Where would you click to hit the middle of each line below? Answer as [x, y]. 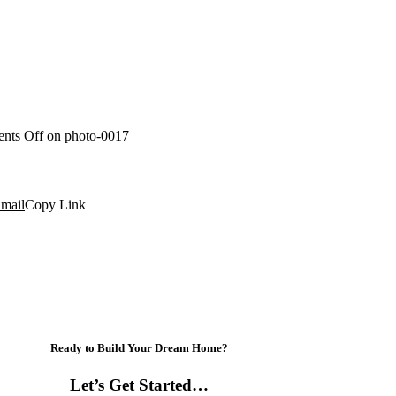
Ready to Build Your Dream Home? [139, 348]
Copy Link [55, 205]
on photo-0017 [86, 135]
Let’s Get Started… [139, 385]
